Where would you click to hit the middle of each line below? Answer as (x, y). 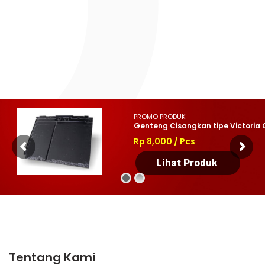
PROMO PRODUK (160, 116)
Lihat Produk (188, 162)
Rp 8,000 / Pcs (164, 141)
